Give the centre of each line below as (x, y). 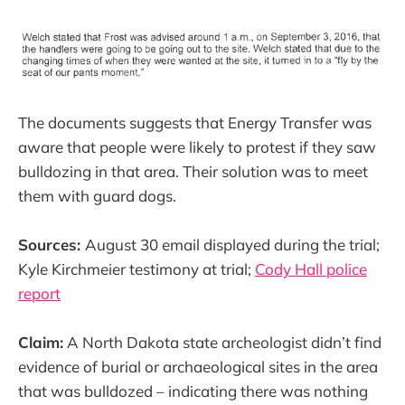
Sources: (52, 244)
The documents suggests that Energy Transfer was (195, 122)
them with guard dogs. (97, 195)
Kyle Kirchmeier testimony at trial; (137, 268)
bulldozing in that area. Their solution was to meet (193, 171)
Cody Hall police (311, 268)
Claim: (41, 342)
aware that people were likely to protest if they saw (197, 146)
